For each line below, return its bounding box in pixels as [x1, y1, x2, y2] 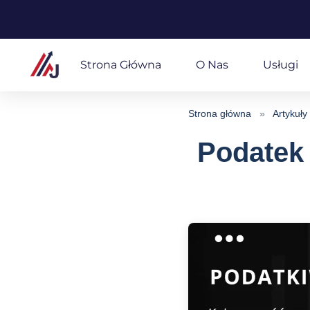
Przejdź [10, 33, 48, 44]
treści [10, 70, 37, 82]
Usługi [263, 58, 298, 71]
